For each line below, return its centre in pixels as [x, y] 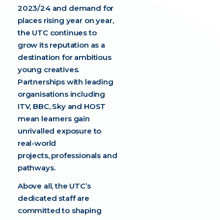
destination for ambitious [64, 57]
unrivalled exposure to [59, 131]
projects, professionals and [67, 155]
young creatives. [48, 69]
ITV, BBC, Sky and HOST [62, 106]
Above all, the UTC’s [54, 186]
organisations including [61, 94]
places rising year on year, [66, 20]
